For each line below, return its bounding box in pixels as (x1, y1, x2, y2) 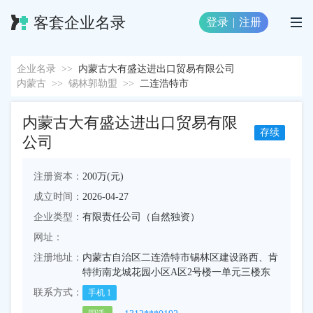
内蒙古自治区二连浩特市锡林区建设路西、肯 (82, 252, 278, 263)
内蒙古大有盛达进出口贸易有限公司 (78, 64, 235, 74)
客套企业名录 (34, 13, 126, 31)
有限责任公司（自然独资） (82, 212, 200, 222)
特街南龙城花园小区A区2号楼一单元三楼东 (82, 267, 270, 277)
